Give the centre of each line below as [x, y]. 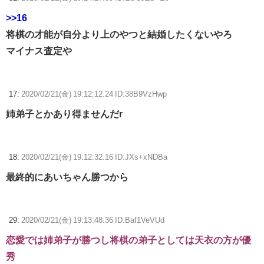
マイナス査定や [39, 51]
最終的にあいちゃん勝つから [67, 177]
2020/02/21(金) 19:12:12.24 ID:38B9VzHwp [94, 94]
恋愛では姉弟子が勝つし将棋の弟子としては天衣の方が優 [128, 240]
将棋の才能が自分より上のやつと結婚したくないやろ [119, 34]
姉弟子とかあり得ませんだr [64, 114]
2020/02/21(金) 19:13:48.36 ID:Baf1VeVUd [93, 220]
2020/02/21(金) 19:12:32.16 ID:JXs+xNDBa [94, 157]
